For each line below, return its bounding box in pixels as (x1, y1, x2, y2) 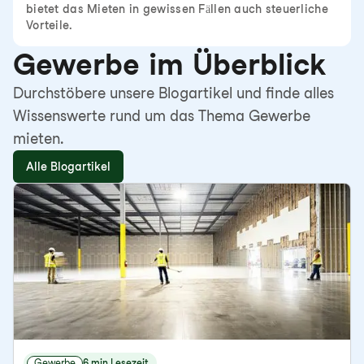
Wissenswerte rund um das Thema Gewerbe (13, 107, 310, 124)
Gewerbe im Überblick (13, 46, 326, 82)
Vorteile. (26, 19, 73, 32)
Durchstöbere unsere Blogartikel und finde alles (13, 84, 334, 102)
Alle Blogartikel (26, 160, 110, 173)
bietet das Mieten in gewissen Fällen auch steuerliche (26, 2, 328, 15)
